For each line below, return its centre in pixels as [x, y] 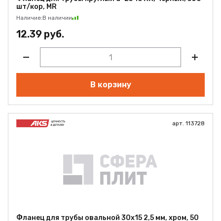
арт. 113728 [188, 123]
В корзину [110, 85]
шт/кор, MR [37, 7]
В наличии [57, 18]
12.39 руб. [40, 34]
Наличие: [29, 18]
